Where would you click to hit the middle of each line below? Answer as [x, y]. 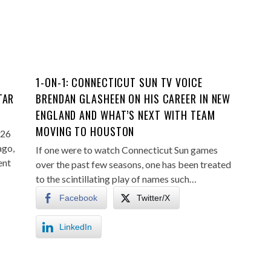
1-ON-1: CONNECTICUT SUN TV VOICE [119, 82]
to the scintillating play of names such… [116, 179]
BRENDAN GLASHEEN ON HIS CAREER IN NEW [133, 99]
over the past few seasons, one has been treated [133, 164]
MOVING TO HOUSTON [85, 131]
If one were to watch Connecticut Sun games [127, 150]
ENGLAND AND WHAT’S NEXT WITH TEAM [126, 115]
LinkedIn [76, 227]
